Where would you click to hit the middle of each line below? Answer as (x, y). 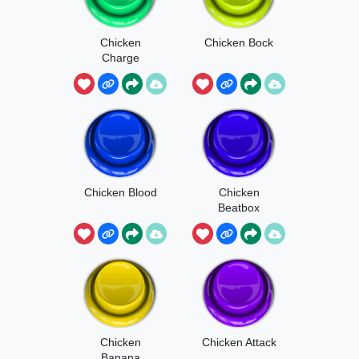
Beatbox (239, 208)
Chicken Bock (239, 43)
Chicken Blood (120, 193)
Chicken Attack (239, 343)
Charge (120, 58)
